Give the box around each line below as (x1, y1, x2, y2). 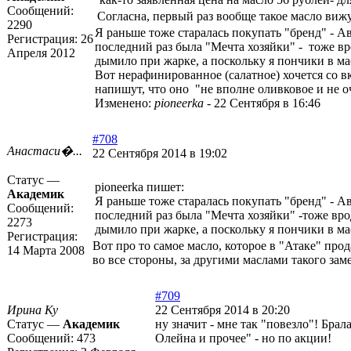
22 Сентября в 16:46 (214, 96, 320, 110)
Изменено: (95, 96, 154, 110)
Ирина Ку (7, 303, 58, 317)
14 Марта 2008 (7, 244, 85, 258)
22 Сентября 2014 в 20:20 (155, 303, 290, 317)
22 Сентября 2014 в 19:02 (92, 147, 227, 161)
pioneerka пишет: (95, 180, 184, 194)
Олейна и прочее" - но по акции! (155, 331, 331, 346)
